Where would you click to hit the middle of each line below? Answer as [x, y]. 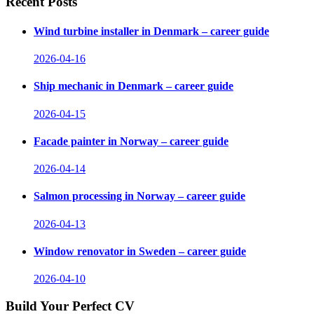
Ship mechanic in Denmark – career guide [134, 86]
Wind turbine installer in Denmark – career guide [151, 31]
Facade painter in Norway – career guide [131, 141]
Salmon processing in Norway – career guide [139, 196]
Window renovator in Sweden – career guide [140, 251]
